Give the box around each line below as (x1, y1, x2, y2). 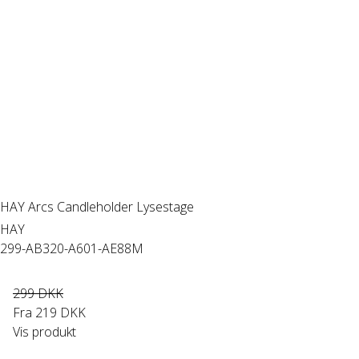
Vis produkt (13, 323, 76, 341)
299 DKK (13, 284, 63, 302)
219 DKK (35, 304, 86, 321)
